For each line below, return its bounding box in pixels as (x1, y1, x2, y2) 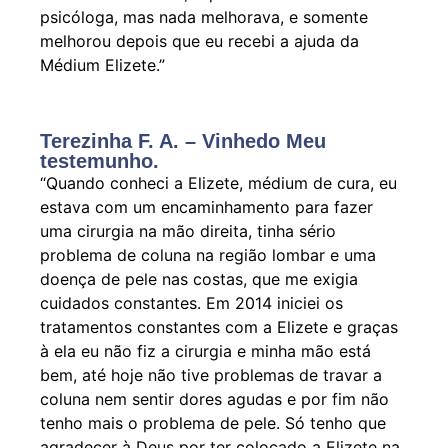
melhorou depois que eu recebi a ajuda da (40, 30, 359, 51)
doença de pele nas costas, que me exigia (40, 268, 358, 289)
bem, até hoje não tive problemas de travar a (40, 364, 382, 385)
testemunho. (40, 149, 159, 172)
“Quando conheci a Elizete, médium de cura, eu (40, 172, 397, 193)
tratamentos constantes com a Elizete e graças (40, 316, 398, 337)
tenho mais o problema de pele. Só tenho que (40, 412, 386, 433)
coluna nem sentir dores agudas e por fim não (40, 388, 389, 409)
